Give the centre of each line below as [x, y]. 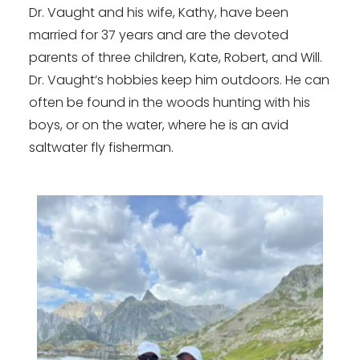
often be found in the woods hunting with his [170, 103]
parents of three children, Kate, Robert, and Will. [176, 58]
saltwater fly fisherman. [101, 148]
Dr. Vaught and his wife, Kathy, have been [159, 13]
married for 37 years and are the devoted [159, 35]
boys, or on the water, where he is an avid [159, 125]
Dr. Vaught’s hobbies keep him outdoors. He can [179, 80]
